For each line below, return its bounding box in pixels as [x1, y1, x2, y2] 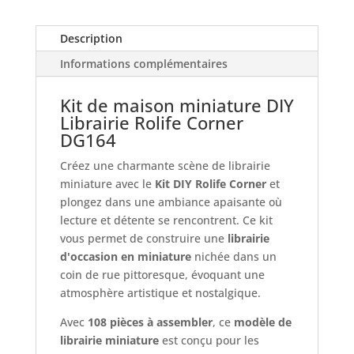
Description [59, 30, 122, 46]
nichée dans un [190, 248, 277, 264]
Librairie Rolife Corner [59, 110, 243, 134]
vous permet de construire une [59, 230, 228, 246]
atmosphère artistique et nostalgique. [59, 284, 261, 300]
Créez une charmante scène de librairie [59, 157, 270, 173]
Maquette [34, 20, 86, 36]
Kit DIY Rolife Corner [154, 175, 266, 191]
